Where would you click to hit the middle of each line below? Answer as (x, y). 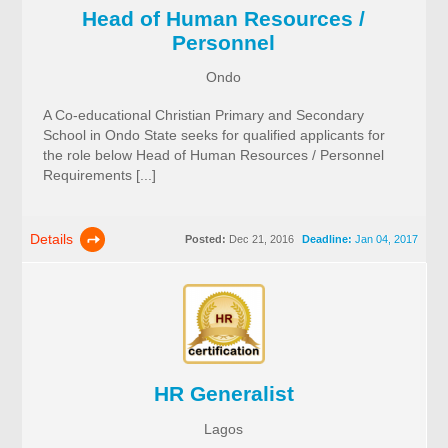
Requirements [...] (99, 175)
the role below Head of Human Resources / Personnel (213, 155)
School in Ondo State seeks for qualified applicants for (213, 135)
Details (52, 239)
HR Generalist (223, 394)
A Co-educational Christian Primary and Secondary (203, 115)
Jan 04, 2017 (384, 239)
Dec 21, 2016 (259, 239)
